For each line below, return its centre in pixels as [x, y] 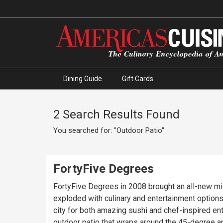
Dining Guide [83, 79]
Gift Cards [138, 79]
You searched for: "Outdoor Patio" [109, 130]
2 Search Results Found [116, 114]
